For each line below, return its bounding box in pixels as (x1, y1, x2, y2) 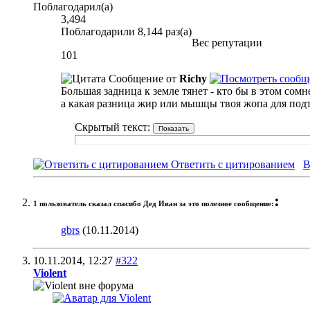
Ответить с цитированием (168, 158, 295, 170)
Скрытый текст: (75, 120, 153, 133)
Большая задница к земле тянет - (61, 84, 214, 97)
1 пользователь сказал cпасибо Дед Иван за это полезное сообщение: (33, 199, 274, 208)
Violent (33, 266, 66, 279)
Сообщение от (106, 72, 179, 84)
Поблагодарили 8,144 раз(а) (61, 25, 192, 37)
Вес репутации (192, 36, 262, 48)
